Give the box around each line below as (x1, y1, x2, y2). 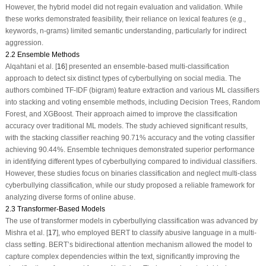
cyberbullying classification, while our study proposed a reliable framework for (5, 180, 255, 189)
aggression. (5, 38, 43, 47)
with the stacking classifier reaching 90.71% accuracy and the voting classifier (5, 133, 255, 142)
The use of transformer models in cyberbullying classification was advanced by (5, 216, 258, 225)
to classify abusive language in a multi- (129, 228, 256, 237)
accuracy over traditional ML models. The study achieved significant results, (5, 121, 248, 130)
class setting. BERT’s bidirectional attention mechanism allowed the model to (5, 240, 252, 249)
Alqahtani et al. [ (5, 62, 57, 71)
